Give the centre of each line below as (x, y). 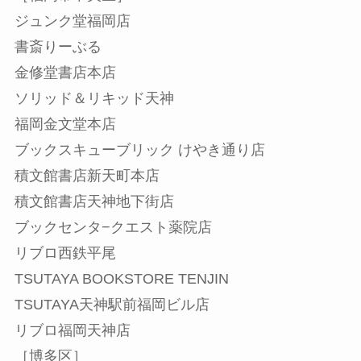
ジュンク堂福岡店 (72, 21)
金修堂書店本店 (65, 73)
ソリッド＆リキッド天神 (94, 99)
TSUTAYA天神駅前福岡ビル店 (112, 305)
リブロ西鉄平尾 (65, 253)
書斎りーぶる (58, 47)
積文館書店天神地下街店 (94, 202)
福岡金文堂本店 (65, 124)
